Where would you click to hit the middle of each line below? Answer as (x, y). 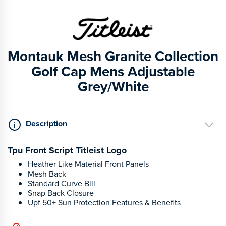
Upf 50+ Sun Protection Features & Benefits (104, 202)
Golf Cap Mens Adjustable (113, 71)
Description (46, 124)
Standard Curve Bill (62, 183)
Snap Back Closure (61, 193)
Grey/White (113, 86)
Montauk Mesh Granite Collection (113, 56)
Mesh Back (47, 174)
